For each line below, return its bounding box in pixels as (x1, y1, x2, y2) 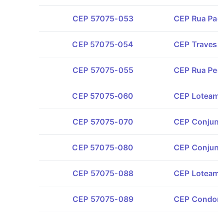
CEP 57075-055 (72, 65, 134, 75)
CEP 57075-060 (72, 91, 134, 101)
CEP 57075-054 (72, 39, 134, 49)
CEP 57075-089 (72, 194, 134, 204)
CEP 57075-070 (72, 117, 134, 127)
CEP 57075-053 (72, 14, 134, 23)
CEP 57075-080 (72, 143, 134, 152)
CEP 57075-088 (72, 168, 134, 178)
